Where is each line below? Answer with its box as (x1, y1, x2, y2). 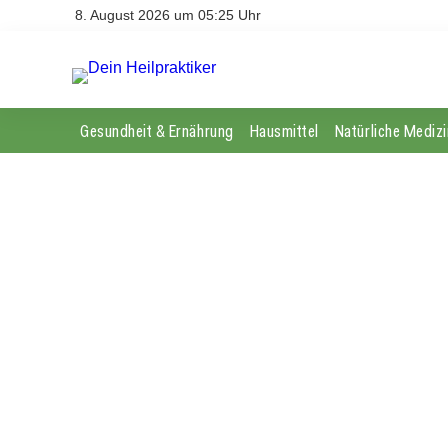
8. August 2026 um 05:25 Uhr (75, 7, 261, 23)
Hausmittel (249, 118, 319, 142)
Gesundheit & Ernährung (80, 118, 234, 142)
